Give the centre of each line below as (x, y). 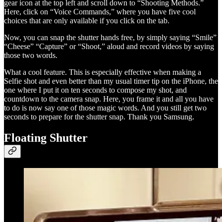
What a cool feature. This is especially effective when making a (103, 72)
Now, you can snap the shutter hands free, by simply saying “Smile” (110, 38)
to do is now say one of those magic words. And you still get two (105, 108)
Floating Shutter (46, 138)
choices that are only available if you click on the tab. (87, 21)
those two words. (31, 55)
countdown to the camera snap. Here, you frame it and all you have (109, 99)
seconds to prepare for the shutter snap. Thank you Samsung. (99, 117)
